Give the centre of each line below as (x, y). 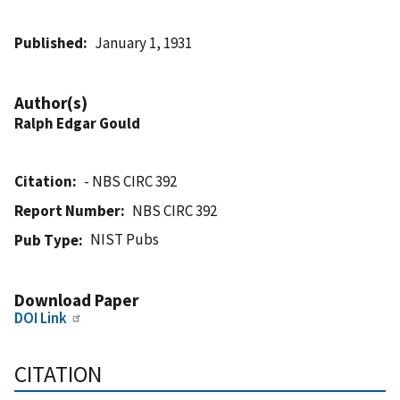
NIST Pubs (125, 239)
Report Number (67, 210)
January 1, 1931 (144, 42)
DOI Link (41, 317)
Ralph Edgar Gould (77, 123)
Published (49, 42)
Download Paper (76, 300)
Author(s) (51, 102)
